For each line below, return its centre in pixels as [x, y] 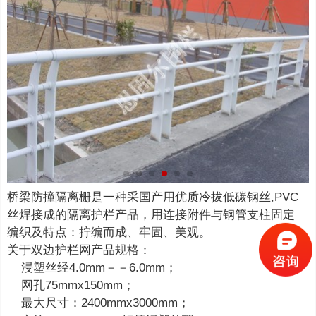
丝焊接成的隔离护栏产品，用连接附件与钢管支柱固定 [151, 215]
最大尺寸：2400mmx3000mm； [99, 303]
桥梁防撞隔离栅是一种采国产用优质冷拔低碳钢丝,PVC [153, 197]
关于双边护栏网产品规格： [79, 250]
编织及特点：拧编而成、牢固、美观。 [109, 233]
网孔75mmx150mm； [71, 286]
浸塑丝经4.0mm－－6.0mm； [92, 268]
